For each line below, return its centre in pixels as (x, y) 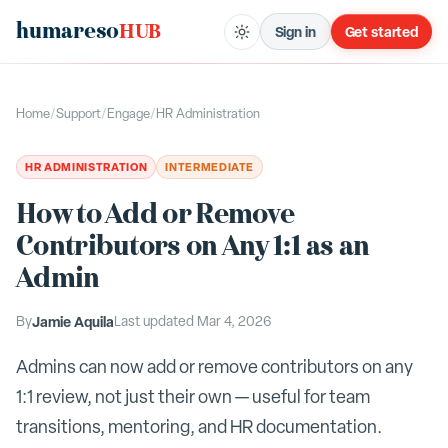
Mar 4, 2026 (234, 321)
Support (78, 113)
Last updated (155, 321)
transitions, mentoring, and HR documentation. (199, 426)
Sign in (295, 31)
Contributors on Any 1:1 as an (193, 246)
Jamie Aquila (73, 321)
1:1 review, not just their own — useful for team (193, 396)
